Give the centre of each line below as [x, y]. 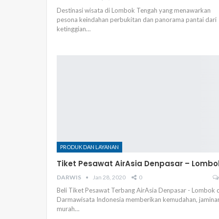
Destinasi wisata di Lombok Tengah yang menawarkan [134, 10]
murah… [68, 208]
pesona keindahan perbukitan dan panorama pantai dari [137, 19]
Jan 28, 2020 [109, 177]
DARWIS [69, 177]
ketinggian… [74, 29]
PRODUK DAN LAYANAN [89, 147]
